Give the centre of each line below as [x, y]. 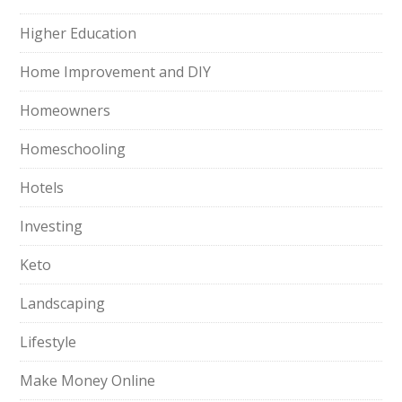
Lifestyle [48, 342]
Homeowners [66, 110]
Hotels [42, 188]
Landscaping [63, 303]
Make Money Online [88, 380]
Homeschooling [73, 149]
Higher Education [79, 33]
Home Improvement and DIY [116, 72]
